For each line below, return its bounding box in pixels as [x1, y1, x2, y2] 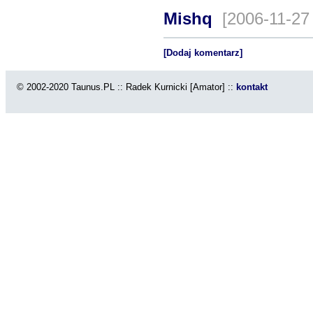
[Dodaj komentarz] [163, 48, 242, 58]
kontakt [236, 82, 268, 92]
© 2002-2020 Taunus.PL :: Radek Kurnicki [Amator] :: [6, 82, 236, 92]
